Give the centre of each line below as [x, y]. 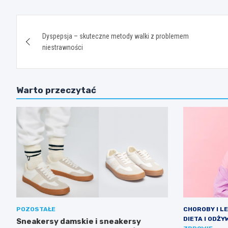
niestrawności [63, 47]
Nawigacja [56, 24]
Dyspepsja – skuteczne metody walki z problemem [116, 36]
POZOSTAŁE [36, 209]
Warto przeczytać [56, 90]
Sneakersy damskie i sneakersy [79, 222]
